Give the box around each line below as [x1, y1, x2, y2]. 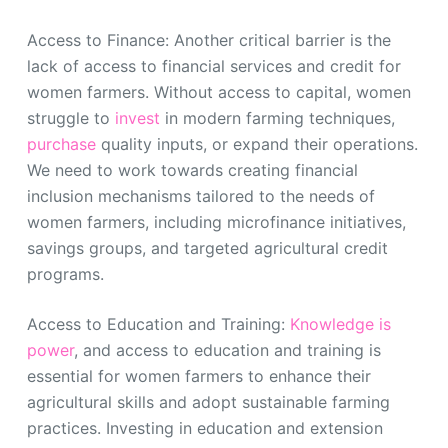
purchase [26, 133, 96, 154]
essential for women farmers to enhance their [26, 365, 371, 386]
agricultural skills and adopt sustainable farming [26, 391, 390, 412]
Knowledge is [289, 313, 391, 334]
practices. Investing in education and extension [26, 417, 383, 438]
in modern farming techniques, [159, 107, 395, 128]
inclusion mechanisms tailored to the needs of [26, 185, 375, 206]
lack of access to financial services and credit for [26, 55, 401, 76]
